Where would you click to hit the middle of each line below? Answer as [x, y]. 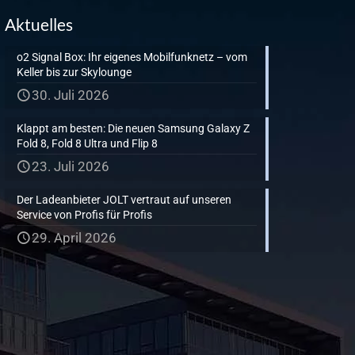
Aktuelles [39, 24]
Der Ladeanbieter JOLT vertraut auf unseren [124, 200]
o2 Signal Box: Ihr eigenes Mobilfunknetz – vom [132, 57]
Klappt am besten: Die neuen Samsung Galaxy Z [134, 128]
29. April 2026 [74, 238]
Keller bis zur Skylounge [74, 72]
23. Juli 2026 [71, 166]
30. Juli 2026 [71, 95]
